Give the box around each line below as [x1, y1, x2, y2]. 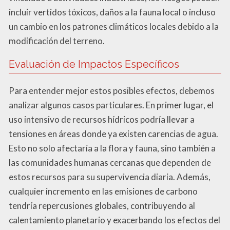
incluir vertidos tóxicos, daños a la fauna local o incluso [9, 6, 216, 17]
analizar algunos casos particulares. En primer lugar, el [9, 99, 214, 110]
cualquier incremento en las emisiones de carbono [9, 185, 198, 197]
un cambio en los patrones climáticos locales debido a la [9, 21, 219, 32]
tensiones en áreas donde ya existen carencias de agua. [9, 128, 218, 139]
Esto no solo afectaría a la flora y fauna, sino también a [9, 142, 216, 154]
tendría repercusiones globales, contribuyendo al [9, 200, 195, 211]
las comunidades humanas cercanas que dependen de [9, 157, 211, 168]
